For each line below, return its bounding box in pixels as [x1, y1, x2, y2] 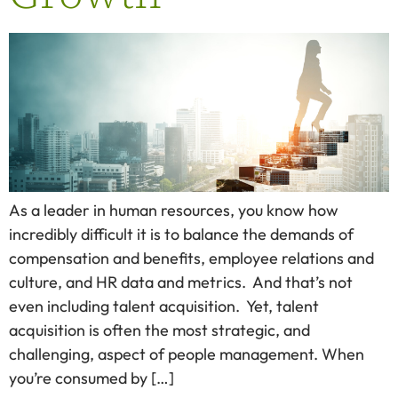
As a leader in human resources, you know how [9, 200, 338, 221]
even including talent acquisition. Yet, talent [9, 296, 319, 317]
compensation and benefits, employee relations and [9, 248, 374, 269]
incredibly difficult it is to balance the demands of [9, 224, 354, 245]
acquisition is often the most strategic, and [9, 320, 310, 341]
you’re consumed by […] [9, 368, 174, 389]
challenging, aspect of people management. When [9, 344, 364, 365]
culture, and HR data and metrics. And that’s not [9, 272, 353, 293]
